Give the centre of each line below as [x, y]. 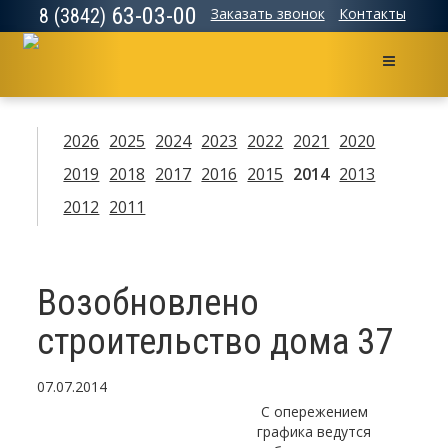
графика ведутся [314, 432]
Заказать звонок [267, 14]
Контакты [372, 14]
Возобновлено [148, 303]
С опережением [313, 412]
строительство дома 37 [215, 342]
